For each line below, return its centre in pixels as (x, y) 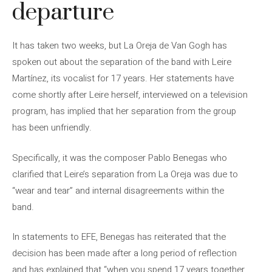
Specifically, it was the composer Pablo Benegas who (120, 158)
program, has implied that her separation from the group (124, 111)
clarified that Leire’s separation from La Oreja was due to (125, 174)
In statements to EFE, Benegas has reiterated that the (119, 237)
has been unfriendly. (52, 127)
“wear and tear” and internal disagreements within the (118, 190)
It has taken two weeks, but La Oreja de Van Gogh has (120, 46)
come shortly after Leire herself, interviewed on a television (130, 95)
